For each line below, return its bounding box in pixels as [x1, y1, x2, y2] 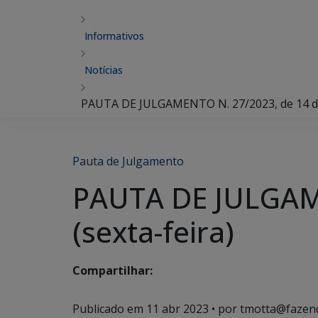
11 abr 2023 [146, 301, 209, 317]
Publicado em [72, 301, 146, 317]
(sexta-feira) [72, 212, 234, 251]
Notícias [84, 63, 123, 77]
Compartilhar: [72, 263, 153, 279]
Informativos [84, 29, 144, 43]
